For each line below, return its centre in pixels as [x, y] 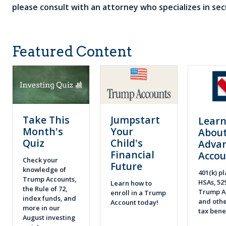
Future [126, 166]
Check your [40, 160]
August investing [49, 217]
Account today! [135, 202]
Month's [43, 132]
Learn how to [131, 183]
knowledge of [44, 169]
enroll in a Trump [138, 192]
